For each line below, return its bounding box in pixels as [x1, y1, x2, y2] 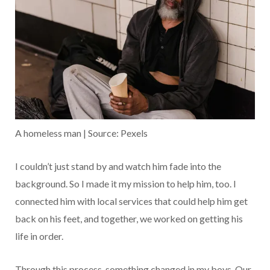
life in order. [15, 230, 63, 242]
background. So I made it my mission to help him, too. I [15, 178, 236, 190]
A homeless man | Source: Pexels [15, 127, 148, 139]
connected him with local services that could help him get [15, 195, 248, 207]
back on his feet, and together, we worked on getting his [15, 213, 243, 225]
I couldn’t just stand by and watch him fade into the [15, 160, 221, 172]
